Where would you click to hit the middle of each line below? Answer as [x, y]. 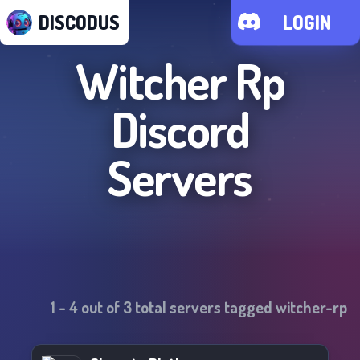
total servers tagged [204, 307]
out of [100, 307]
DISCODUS [79, 22]
